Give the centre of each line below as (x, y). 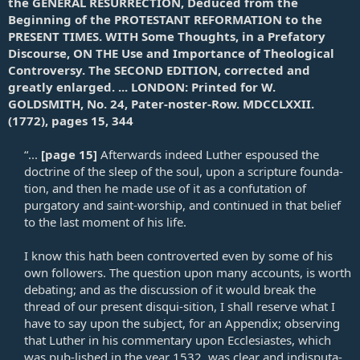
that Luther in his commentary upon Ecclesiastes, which (178, 340)
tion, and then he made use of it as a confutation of (165, 188)
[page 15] (69, 154)
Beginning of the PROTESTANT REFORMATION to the (165, 19)
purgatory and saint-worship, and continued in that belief (182, 205)
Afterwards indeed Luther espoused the (208, 154)
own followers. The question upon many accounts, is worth (188, 272)
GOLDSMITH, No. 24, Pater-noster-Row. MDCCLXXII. (161, 103)
